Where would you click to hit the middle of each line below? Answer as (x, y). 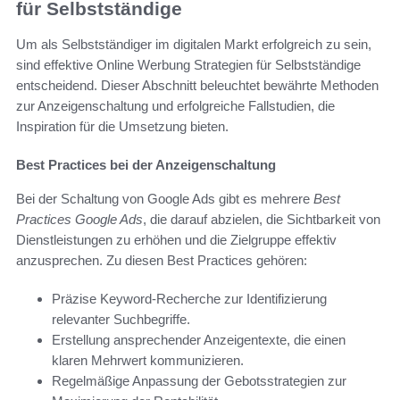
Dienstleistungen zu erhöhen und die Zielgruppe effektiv (176, 240)
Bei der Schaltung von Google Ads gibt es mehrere (165, 199)
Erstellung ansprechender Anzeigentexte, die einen (199, 340)
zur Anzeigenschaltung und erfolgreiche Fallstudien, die (175, 106)
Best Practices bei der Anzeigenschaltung (146, 165)
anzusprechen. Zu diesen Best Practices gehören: (162, 261)
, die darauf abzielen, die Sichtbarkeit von (262, 220)
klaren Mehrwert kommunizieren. (148, 361)
